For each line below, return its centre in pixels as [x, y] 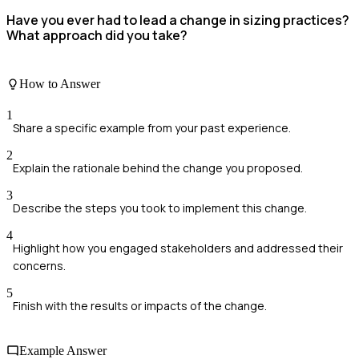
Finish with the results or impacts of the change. [140, 306]
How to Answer [60, 84]
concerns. [39, 266]
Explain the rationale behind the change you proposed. [158, 168]
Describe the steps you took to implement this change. [160, 208]
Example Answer [63, 350]
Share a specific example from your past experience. [152, 128]
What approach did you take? [97, 35]
